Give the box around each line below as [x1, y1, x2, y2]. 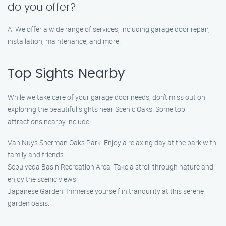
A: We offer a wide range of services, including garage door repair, [8, 24, 210, 34]
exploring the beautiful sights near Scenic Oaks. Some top [8, 104, 185, 114]
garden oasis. [8, 198, 49, 208]
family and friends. [8, 150, 65, 159]
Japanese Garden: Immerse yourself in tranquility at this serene [8, 186, 204, 196]
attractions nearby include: [8, 117, 91, 126]
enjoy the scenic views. [8, 174, 78, 184]
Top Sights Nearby [8, 67, 125, 80]
